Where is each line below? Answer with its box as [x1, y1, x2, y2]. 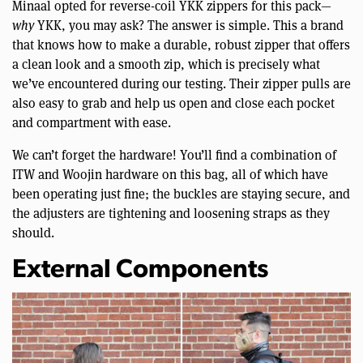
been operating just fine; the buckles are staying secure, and [12, 184, 350, 202]
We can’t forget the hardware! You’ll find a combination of [12, 145, 336, 163]
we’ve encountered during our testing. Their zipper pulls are [12, 74, 351, 92]
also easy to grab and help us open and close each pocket [12, 93, 335, 111]
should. [12, 223, 54, 241]
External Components [12, 257, 268, 284]
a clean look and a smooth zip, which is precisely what [12, 54, 320, 72]
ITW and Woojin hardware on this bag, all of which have [12, 164, 328, 182]
